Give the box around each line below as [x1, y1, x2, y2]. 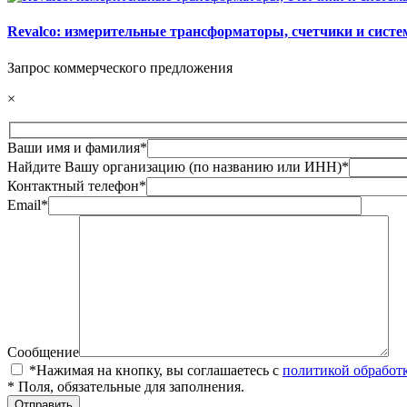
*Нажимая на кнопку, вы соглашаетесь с [29, 362, 283, 379]
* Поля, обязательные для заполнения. [7, 379, 244, 395]
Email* [7, 197, 48, 213]
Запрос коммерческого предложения [7, 59, 233, 75]
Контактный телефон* [7, 178, 146, 194]
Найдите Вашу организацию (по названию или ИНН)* [7, 159, 349, 175]
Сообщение [7, 344, 79, 361]
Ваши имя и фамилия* [7, 140, 147, 156]
